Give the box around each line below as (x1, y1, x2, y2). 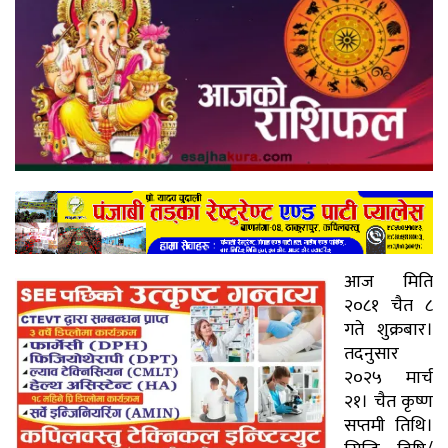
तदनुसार (344, 338, 399, 369)
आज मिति (344, 266, 433, 297)
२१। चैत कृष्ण (344, 386, 433, 417)
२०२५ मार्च (344, 362, 433, 393)
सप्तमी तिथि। (344, 410, 433, 441)
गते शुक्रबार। (344, 314, 433, 345)
